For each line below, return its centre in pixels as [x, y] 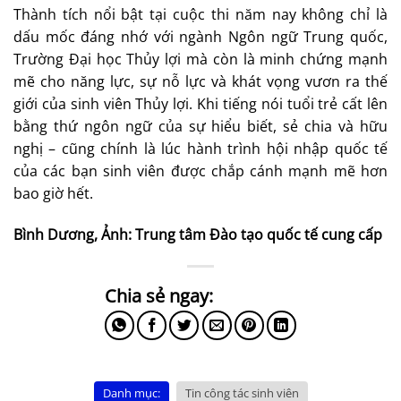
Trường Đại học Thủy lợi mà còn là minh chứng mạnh [200, 60]
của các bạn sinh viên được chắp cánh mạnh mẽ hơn [200, 171]
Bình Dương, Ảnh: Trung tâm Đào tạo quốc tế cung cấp [198, 234]
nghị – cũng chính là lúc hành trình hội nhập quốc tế [200, 149]
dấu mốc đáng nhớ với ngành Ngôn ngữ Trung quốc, [200, 37]
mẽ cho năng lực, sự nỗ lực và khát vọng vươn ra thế [200, 82]
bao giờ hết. [53, 194]
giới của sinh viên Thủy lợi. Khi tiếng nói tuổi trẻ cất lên [200, 104]
